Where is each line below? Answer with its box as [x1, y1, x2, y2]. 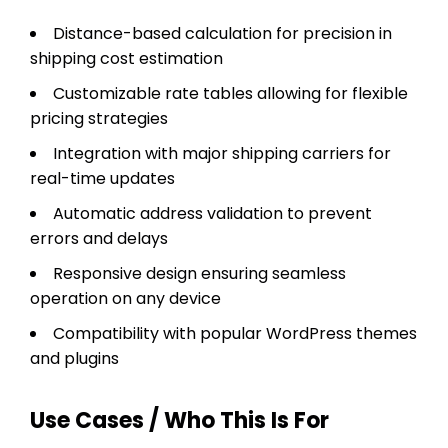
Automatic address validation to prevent [53, 201, 372, 225]
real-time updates [30, 166, 175, 190]
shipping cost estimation [30, 46, 223, 70]
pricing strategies [30, 106, 168, 130]
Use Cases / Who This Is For [30, 404, 329, 436]
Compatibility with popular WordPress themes [53, 321, 417, 345]
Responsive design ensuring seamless [53, 261, 346, 285]
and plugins [30, 346, 119, 370]
